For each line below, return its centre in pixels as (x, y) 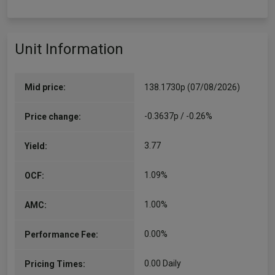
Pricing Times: (55, 264)
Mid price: (45, 87)
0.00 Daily (163, 263)
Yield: (36, 146)
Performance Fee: (61, 234)
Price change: (53, 117)
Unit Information (69, 49)
